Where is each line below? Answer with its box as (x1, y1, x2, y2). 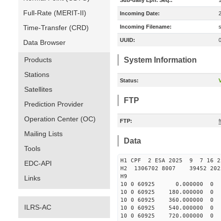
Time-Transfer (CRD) (23, 24, 89, 32)
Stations (24, 71, 49, 78)
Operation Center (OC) (24, 115, 96, 123)
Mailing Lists (24, 130, 63, 138)
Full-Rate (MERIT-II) (23, 9, 86, 17)
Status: (120, 77, 139, 83)
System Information (124, 56, 197, 64)
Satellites (24, 85, 52, 93)
